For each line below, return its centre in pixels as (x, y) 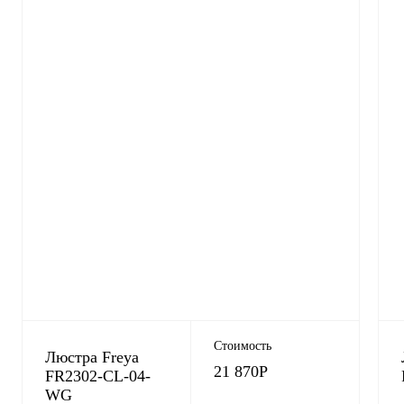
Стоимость (242, 346)
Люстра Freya (92, 357)
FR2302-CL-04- (98, 376)
